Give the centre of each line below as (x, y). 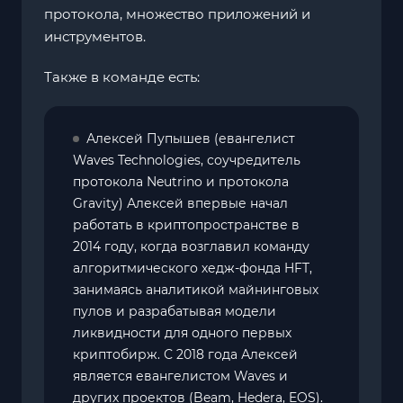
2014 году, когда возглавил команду (191, 246)
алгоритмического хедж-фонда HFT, (193, 268)
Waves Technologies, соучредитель (187, 160)
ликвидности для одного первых (182, 332)
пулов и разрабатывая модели (175, 311)
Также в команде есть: (122, 76)
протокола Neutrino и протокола (181, 181)
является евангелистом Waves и (180, 376)
